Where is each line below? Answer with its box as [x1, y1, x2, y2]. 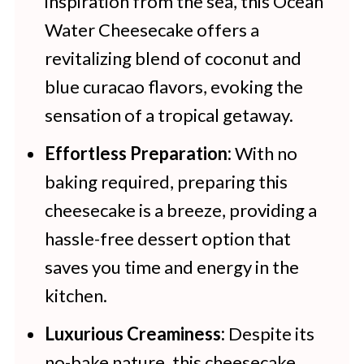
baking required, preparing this [44, 171, 288, 193]
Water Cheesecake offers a [44, 19, 259, 41]
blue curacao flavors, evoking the [44, 76, 303, 97]
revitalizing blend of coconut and [44, 47, 301, 69]
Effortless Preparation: [44, 142, 232, 164]
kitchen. [44, 284, 107, 306]
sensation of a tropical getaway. [44, 104, 293, 126]
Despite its [224, 323, 314, 344]
